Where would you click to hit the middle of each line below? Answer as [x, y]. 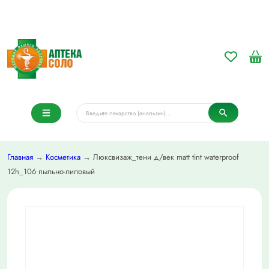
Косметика [63, 157]
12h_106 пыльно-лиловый [51, 172]
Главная [20, 157]
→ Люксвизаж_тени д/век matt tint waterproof [160, 157]
